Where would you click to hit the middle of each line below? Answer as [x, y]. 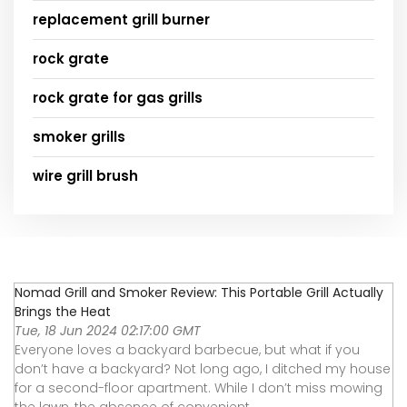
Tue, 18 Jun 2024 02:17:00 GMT [108, 330]
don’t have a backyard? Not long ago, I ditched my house [203, 368]
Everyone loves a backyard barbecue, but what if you [187, 349]
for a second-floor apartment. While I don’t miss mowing [199, 387]
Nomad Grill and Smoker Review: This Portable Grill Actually [199, 292]
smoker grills [79, 136]
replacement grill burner [121, 19]
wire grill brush [85, 175]
